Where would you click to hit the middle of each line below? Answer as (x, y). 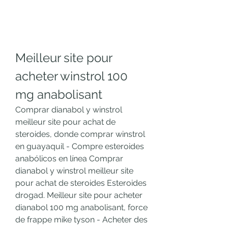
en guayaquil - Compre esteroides (80, 147)
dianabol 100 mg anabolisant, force (81, 208)
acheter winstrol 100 (72, 76)
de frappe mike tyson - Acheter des (81, 220)
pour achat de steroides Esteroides (81, 183)
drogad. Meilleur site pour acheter (79, 195)
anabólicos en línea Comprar (69, 159)
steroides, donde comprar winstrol (80, 134)
